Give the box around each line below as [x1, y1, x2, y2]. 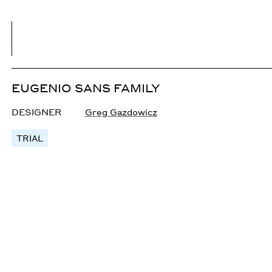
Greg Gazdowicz [84, 106, 157, 117]
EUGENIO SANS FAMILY [12, 80, 161, 95]
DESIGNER [12, 106, 62, 117]
